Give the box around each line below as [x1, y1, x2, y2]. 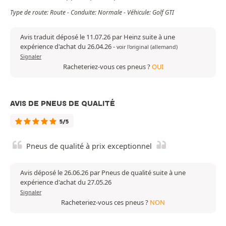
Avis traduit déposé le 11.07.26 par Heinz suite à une [20, 32, 175, 41]
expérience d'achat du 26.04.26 [20, 41, 113, 51]
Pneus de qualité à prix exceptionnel [26, 141, 152, 151]
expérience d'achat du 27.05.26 [20, 177, 111, 187]
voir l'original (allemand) [117, 43, 178, 50]
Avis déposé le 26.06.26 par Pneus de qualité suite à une [20, 167, 186, 177]
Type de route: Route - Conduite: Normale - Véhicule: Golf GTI [10, 8, 174, 17]
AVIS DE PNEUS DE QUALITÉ [10, 98, 115, 108]
